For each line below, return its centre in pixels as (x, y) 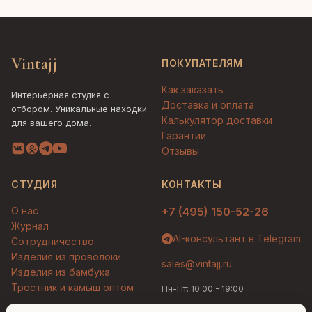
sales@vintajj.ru (197, 264)
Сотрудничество (53, 241)
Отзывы (180, 151)
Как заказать (193, 90)
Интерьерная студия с (60, 95)
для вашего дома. (51, 123)
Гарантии (184, 136)
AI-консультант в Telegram (237, 238)
